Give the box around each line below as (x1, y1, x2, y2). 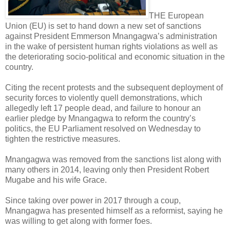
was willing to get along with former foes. (5, 216, 152, 225)
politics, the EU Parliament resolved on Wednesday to (5, 124, 201, 133)
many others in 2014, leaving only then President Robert (5, 165, 209, 174)
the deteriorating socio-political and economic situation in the (5, 52, 225, 61)
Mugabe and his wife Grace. (5, 175, 107, 184)
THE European (149, 11, 204, 20)
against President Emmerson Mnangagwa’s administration (5, 31, 217, 41)
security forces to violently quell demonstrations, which (5, 93, 202, 102)
